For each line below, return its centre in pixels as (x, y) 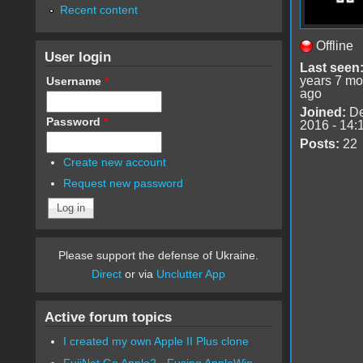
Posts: (319, 143)
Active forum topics (108, 317)
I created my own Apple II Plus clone (156, 342)
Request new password (124, 184)
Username (75, 81)
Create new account (115, 162)
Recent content (98, 9)
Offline (334, 45)
